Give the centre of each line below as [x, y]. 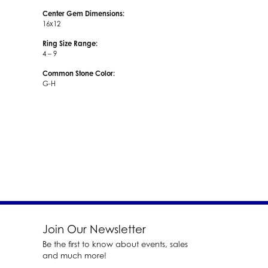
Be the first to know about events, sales [115, 244]
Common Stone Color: [79, 73]
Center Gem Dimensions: [83, 13]
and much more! [74, 255]
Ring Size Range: [70, 43]
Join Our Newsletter [94, 229]
